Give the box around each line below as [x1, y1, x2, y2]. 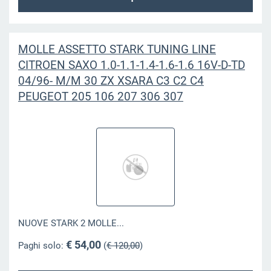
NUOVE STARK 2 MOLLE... [18, 218, 124, 229]
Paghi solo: [18, 240, 66, 251]
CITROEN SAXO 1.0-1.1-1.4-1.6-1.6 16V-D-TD [18, 57, 245, 72]
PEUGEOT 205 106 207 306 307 [18, 89, 183, 103]
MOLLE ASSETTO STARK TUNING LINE [18, 42, 216, 56]
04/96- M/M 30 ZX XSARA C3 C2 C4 [18, 73, 204, 88]
